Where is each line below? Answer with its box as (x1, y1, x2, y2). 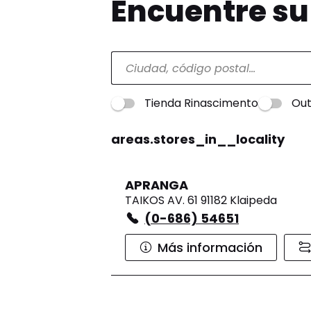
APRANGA (125, 176, 188, 194)
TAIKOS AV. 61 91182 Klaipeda (125, 192, 277, 209)
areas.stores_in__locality (111, 131, 285, 149)
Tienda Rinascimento (144, 95, 258, 112)
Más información (158, 239, 262, 257)
